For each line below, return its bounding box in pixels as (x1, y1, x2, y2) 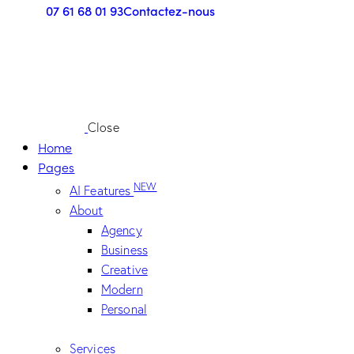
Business (101, 242, 148, 258)
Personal (101, 301, 147, 318)
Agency (101, 222, 142, 239)
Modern (101, 281, 143, 298)
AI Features (70, 183, 134, 199)
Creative (101, 262, 148, 278)
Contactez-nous (123, 2, 215, 19)
